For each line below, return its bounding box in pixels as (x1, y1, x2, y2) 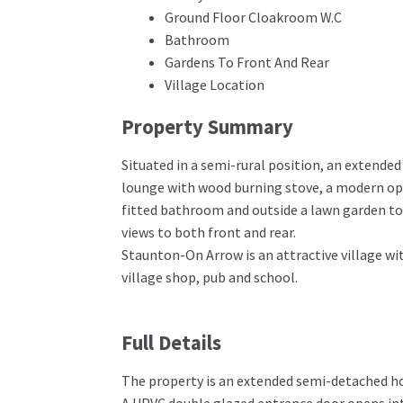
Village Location (164, 76, 264, 94)
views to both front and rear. (121, 223, 296, 242)
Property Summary (121, 114, 293, 140)
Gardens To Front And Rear (164, 53, 329, 72)
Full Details (121, 330, 221, 356)
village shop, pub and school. (121, 268, 298, 287)
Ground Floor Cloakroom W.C (164, 8, 342, 27)
